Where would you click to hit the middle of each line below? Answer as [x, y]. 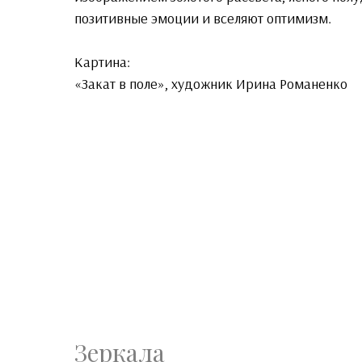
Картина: [102, 61]
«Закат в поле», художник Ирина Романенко [211, 83]
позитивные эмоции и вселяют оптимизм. [203, 18]
